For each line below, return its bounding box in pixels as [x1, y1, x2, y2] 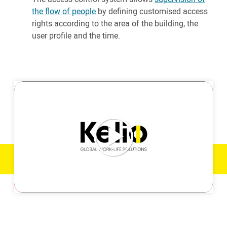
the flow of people [32, 6, 96, 17]
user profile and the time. [32, 30, 120, 41]
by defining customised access [96, 6, 208, 17]
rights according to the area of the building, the [32, 18, 198, 29]
